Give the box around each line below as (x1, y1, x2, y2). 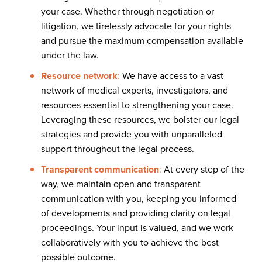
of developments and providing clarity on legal (41, 206, 230, 220)
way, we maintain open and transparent (41, 177, 201, 191)
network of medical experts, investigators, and (41, 83, 228, 97)
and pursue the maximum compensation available (41, 33, 243, 47)
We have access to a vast (120, 68, 223, 82)
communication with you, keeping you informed (41, 191, 236, 205)
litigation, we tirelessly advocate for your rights (41, 19, 231, 33)
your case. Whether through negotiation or (41, 4, 214, 18)
